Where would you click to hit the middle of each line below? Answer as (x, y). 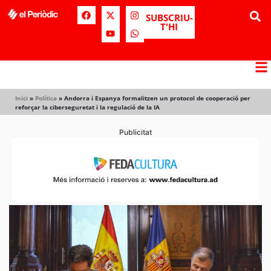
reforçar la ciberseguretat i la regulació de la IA (87, 107)
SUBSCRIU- (169, 18)
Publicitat (135, 132)
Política (46, 98)
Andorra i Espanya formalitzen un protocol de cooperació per (157, 98)
